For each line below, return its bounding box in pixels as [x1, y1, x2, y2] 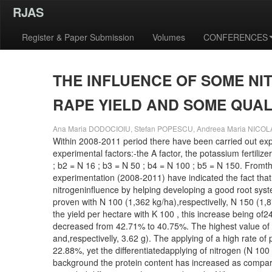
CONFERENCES [203, 31, 268, 43]
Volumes [152, 31, 185, 43]
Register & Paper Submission [22, 31, 134, 43]
